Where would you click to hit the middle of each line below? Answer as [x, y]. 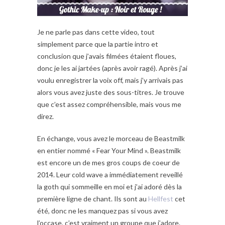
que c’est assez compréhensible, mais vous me [109, 104]
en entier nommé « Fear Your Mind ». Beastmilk [109, 150]
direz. [45, 116]
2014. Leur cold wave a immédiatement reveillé [110, 174]
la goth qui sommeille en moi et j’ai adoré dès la [109, 186]
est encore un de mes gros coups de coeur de [108, 162]
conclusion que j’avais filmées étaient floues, [107, 56]
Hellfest [161, 198]
